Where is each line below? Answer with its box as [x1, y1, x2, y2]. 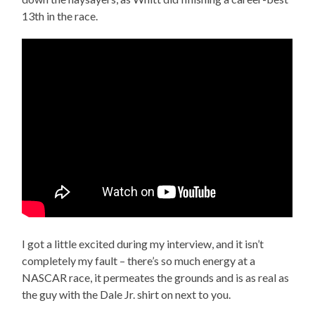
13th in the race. [22, 8, 98, 22]
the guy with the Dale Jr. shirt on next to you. [22, 287, 231, 301]
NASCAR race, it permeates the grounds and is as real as [22, 270, 290, 284]
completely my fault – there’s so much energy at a [22, 253, 256, 267]
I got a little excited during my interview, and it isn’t [22, 236, 264, 250]
